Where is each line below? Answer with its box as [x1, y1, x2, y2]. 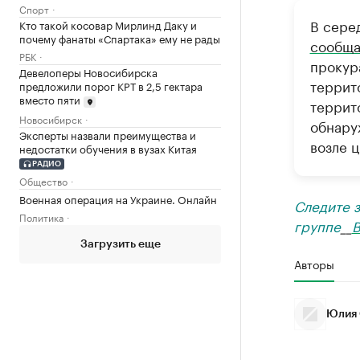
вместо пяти [19, 91, 80, 107]
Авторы [293, 255, 334, 272]
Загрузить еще [80, 239, 161, 251]
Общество [19, 173, 67, 189]
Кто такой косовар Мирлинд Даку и [19, 16, 197, 32]
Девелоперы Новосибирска [19, 63, 157, 80]
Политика [19, 209, 63, 225]
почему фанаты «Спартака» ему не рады [19, 30, 220, 46]
